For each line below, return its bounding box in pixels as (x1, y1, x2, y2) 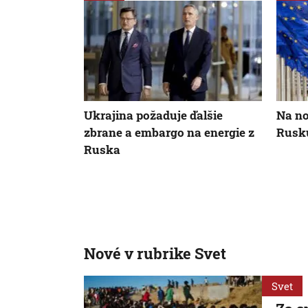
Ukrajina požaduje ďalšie (84, 107, 223, 124)
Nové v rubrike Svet (84, 243, 226, 264)
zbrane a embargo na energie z (84, 124, 254, 141)
